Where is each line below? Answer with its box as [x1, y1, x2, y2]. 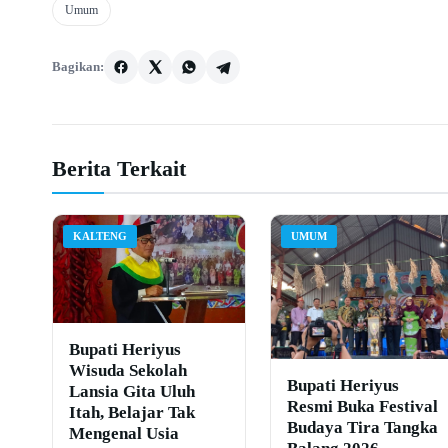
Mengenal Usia [69, 423, 179, 443]
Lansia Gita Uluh [69, 381, 195, 401]
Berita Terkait [52, 155, 186, 181]
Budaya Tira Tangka [286, 417, 438, 437]
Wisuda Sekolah [69, 360, 187, 380]
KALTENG [73, 229, 127, 242]
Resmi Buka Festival [286, 396, 438, 416]
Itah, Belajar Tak [69, 402, 195, 422]
